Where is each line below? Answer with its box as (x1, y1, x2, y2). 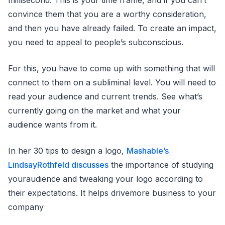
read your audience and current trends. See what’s (8, 91, 202, 102)
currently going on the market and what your (8, 105, 181, 116)
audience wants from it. (8, 120, 97, 130)
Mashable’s (127, 146, 169, 156)
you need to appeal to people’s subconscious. (8, 37, 183, 48)
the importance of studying (108, 160, 213, 170)
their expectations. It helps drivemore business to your (8, 188, 216, 198)
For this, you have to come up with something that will (8, 63, 215, 74)
